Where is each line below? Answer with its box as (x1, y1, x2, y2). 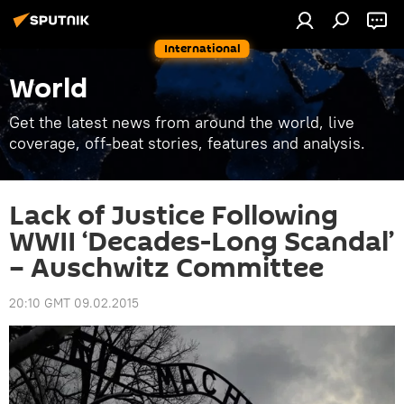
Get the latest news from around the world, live (9, 112, 354, 133)
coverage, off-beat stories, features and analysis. (9, 133, 365, 153)
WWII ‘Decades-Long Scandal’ (9, 223, 394, 262)
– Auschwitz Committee (9, 249, 324, 288)
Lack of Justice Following (9, 197, 338, 235)
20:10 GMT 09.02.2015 (9, 295, 139, 311)
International (163, 40, 241, 57)
